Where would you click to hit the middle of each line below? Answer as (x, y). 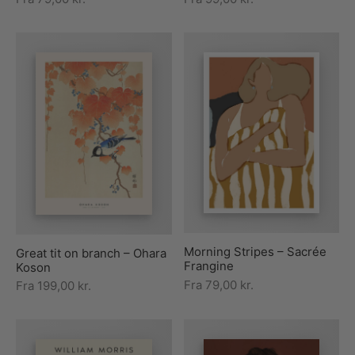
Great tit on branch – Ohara (91, 253)
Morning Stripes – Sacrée (255, 252)
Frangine (208, 266)
